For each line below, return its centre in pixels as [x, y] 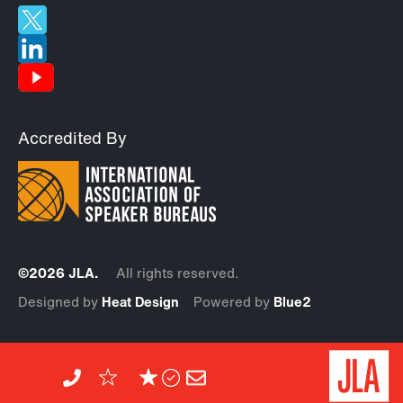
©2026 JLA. [58, 275]
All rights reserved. [177, 275]
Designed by [60, 303]
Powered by [233, 303]
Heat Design [140, 303]
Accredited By [72, 140]
